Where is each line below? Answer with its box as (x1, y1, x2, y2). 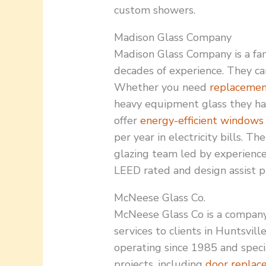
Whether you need (114, 80, 210, 95)
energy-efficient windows (140, 113, 264, 128)
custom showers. (114, 3, 196, 18)
